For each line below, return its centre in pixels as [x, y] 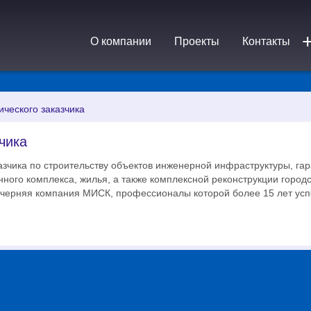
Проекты [197, 41]
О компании [121, 41]
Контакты [266, 41]
